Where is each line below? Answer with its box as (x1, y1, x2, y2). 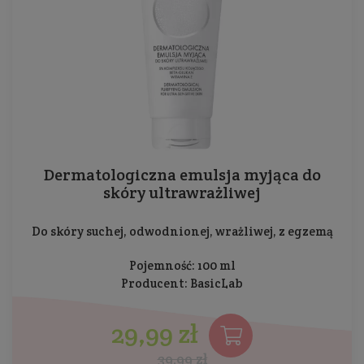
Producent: (121, 275, 190, 291)
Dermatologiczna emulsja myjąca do (43, 163, 321, 185)
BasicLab (190, 275, 243, 291)
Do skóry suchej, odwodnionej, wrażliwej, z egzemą (31, 223, 333, 239)
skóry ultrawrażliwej (103, 181, 261, 203)
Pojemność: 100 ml (128, 257, 236, 273)
